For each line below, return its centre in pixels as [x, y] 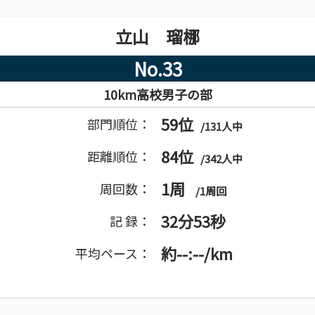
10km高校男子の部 [157, 94]
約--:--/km [197, 253]
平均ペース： [113, 253]
